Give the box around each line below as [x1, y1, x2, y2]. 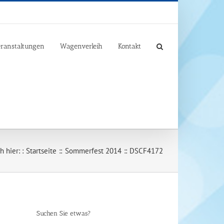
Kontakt [118, 41, 141, 50]
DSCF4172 [129, 146, 163, 155]
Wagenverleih [60, 41, 102, 50]
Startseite [26, 146, 56, 155]
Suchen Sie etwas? [36, 209, 91, 217]
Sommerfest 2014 [64, 146, 121, 155]
